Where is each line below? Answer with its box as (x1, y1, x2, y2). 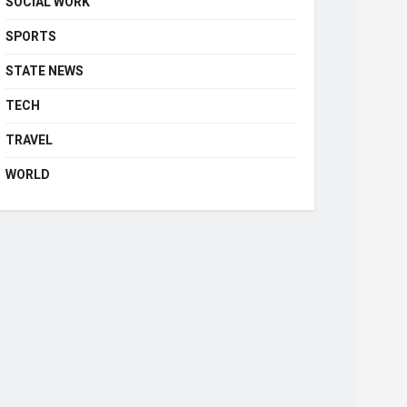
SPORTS (5, 27, 56, 46)
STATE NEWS (5, 62, 84, 81)
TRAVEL (5, 131, 53, 150)
